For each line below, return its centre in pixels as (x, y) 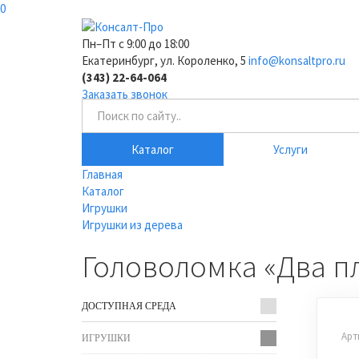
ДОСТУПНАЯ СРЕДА (129, 307)
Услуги (290, 149)
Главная (102, 174)
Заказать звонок (125, 94)
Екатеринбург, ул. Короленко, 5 (165, 60)
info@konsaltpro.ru (297, 60)
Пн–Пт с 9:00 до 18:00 (135, 43)
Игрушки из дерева (132, 224)
